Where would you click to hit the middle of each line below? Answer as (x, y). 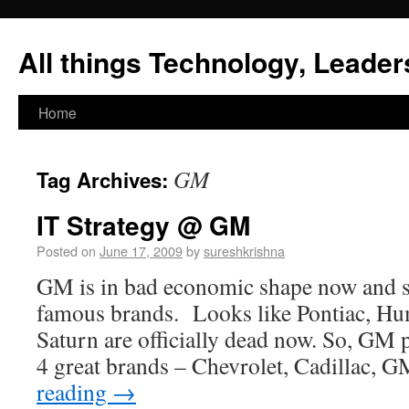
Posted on (66, 251)
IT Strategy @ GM (143, 225)
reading (74, 392)
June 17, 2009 (141, 251)
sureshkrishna (244, 251)
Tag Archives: (105, 180)
